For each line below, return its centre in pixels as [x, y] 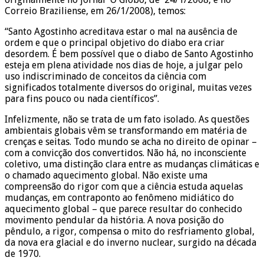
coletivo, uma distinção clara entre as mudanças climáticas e [132, 164]
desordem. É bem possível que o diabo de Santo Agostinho [129, 54]
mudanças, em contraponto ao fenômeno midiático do [119, 197]
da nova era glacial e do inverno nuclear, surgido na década [131, 242]
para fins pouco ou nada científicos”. [82, 98]
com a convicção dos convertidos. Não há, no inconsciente [126, 153]
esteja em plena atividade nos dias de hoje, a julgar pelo [124, 65]
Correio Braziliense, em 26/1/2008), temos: [95, 11]
